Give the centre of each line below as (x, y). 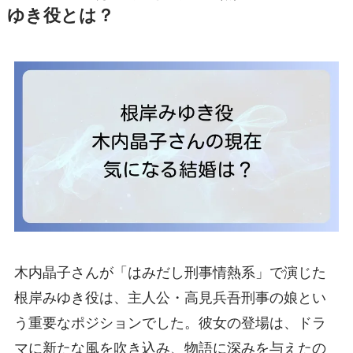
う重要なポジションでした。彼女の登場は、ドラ (170, 323)
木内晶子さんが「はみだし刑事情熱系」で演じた (170, 273)
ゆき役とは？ (60, 16)
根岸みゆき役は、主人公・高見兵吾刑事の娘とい (170, 298)
